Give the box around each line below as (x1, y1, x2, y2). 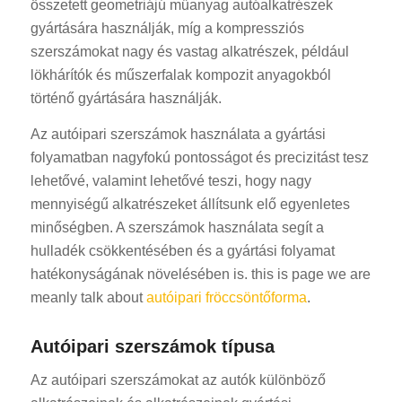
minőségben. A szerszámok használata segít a (30, 220, 324, 236)
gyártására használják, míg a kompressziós (30, 21, 304, 37)
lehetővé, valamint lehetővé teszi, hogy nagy (30, 173, 311, 189)
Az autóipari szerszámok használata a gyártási (30, 127, 326, 143)
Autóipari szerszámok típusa (30, 336, 275, 357)
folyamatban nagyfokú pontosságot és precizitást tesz (30, 150, 369, 166)
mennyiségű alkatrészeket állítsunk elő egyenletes (30, 197, 350, 213)
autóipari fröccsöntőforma (145, 290, 307, 306)
